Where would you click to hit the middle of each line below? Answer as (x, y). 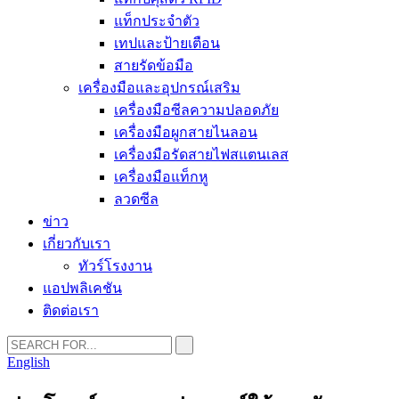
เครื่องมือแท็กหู (161, 177)
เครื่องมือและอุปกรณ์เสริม (159, 88)
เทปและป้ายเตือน (167, 43)
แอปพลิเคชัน (82, 288)
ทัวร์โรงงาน (115, 266)
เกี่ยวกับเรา (77, 244)
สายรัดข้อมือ (154, 65)
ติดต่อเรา (71, 310)
